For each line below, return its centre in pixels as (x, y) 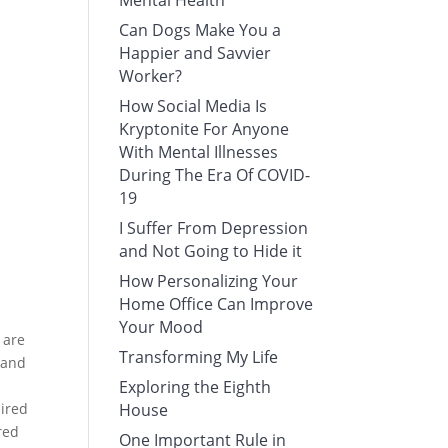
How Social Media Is (193, 106)
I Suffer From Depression (214, 228)
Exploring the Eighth (195, 387)
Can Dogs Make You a (200, 30)
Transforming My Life (199, 357)
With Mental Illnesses (199, 152)
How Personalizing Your (209, 281)
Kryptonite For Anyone (204, 129)
